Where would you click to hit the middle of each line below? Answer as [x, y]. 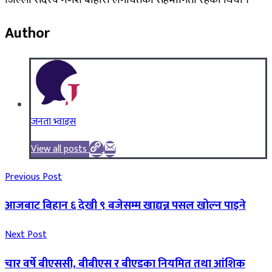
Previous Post [33, 177]
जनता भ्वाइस [53, 121]
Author [27, 33]
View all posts [59, 149]
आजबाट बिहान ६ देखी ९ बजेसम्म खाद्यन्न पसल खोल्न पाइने [125, 206]
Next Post [26, 235]
